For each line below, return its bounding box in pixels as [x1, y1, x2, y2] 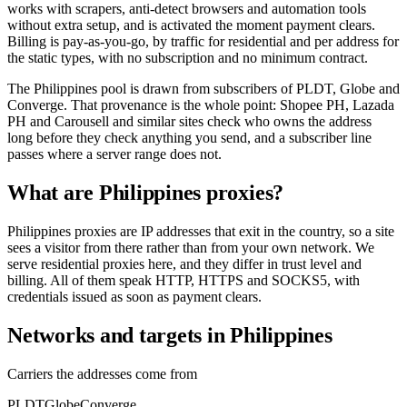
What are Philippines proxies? [7, 180, 284, 204]
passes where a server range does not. [7, 146, 222, 162]
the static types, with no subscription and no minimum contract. [7, 50, 368, 65]
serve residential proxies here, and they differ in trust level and [7, 255, 362, 272]
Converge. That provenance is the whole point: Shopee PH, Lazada [7, 97, 394, 113]
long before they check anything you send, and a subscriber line [7, 130, 372, 145]
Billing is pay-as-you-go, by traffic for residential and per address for [7, 34, 399, 49]
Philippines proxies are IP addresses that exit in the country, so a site [7, 223, 394, 239]
